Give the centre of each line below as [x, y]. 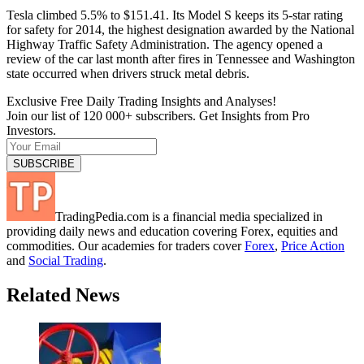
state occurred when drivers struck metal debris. [128, 73]
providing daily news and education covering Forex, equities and [172, 231]
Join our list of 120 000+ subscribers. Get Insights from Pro [158, 115]
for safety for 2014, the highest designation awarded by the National [180, 29]
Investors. [31, 130]
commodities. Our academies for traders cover [126, 245]
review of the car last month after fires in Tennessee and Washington [181, 58]
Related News [63, 295]
